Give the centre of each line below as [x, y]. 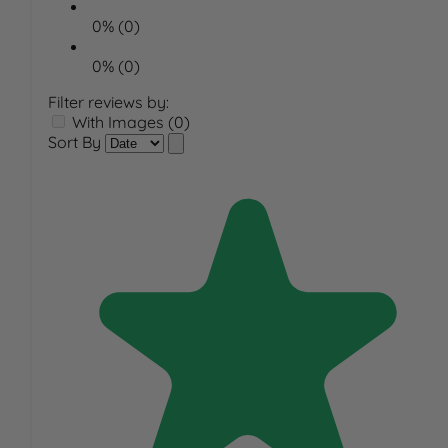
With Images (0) [131, 122]
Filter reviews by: [108, 102]
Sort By [74, 142]
